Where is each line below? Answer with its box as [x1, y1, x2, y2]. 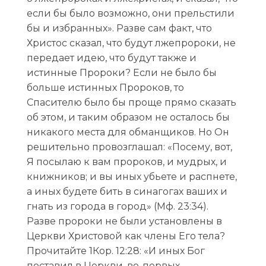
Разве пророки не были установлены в [26, 215, 222, 227]
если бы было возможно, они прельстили [26, 7, 235, 19]
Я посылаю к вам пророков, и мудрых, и [26, 156, 227, 167]
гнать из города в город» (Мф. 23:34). [26, 200, 208, 212]
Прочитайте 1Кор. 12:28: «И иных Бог [26, 245, 205, 256]
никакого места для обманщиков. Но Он [26, 126, 229, 138]
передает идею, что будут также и [26, 52, 197, 64]
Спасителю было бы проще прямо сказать [26, 96, 236, 108]
